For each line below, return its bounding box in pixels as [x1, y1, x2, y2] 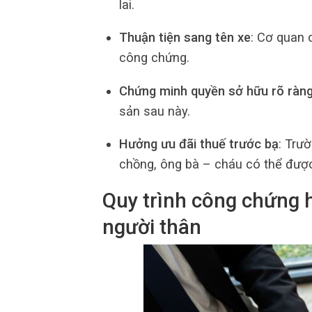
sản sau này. [118, 103, 190, 118]
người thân [102, 214, 201, 239]
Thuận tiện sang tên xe [118, 30, 251, 45]
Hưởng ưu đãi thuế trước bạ [118, 136, 279, 152]
